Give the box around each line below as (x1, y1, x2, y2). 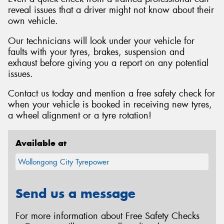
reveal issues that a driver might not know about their (8, 4, 214, 16)
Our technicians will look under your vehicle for (8, 34, 194, 47)
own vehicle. (8, 15, 58, 27)
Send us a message (15, 185, 135, 201)
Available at (15, 137, 66, 148)
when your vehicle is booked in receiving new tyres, (8, 98, 212, 111)
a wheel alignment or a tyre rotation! (8, 109, 151, 122)
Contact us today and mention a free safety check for (8, 87, 215, 100)
